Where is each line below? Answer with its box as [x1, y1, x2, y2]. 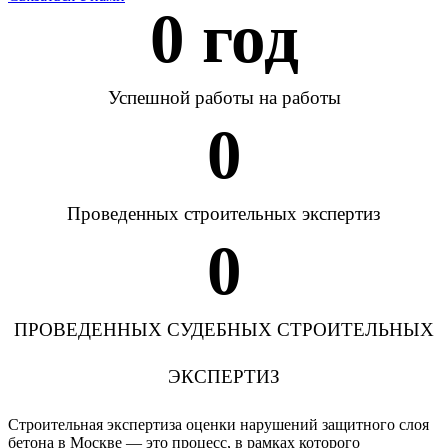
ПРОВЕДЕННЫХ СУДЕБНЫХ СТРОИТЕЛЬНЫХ [14, 319, 434, 340]
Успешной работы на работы [107, 87, 341, 108]
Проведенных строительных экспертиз [67, 203, 381, 224]
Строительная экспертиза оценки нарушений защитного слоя [8, 416, 429, 433]
